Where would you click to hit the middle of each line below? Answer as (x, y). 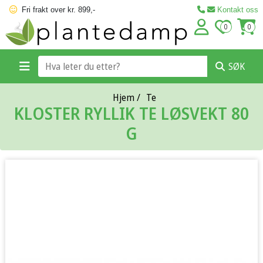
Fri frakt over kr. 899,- (58, 10)
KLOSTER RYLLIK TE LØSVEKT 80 (131, 113)
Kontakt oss (237, 10)
